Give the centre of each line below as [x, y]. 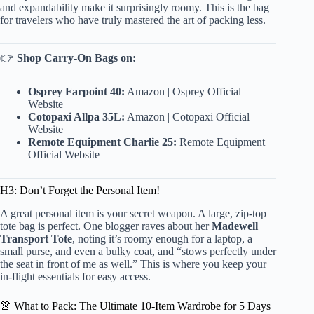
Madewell [235, 226]
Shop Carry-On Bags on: [76, 57]
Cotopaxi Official [211, 116]
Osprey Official [207, 91]
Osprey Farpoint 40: [76, 91]
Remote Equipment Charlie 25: [102, 142]
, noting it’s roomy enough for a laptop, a [162, 238]
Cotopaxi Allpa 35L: [76, 116]
